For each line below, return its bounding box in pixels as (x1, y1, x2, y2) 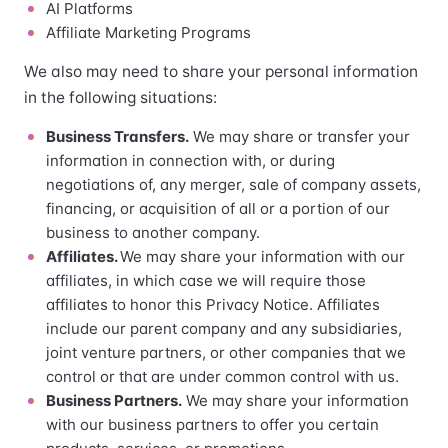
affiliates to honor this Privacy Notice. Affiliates (46, 295, 380, 314)
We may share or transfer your (189, 127, 410, 146)
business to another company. (46, 223, 260, 242)
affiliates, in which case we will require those (46, 271, 366, 290)
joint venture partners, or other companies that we (46, 343, 406, 362)
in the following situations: (24, 88, 217, 107)
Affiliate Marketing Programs (46, 23, 251, 42)
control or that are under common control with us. (46, 367, 399, 386)
